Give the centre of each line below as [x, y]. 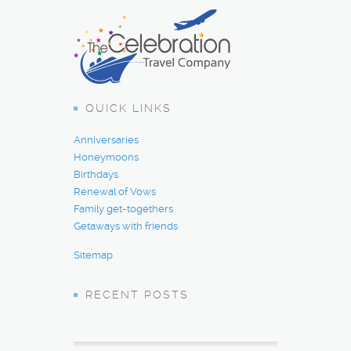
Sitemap [93, 255]
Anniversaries [106, 139]
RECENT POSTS [137, 294]
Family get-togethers [123, 208]
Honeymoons [106, 157]
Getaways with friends [126, 226]
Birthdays [96, 174]
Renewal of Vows [115, 191]
